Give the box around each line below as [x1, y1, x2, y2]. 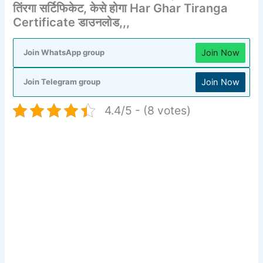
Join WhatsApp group [23, 48, 105, 58]
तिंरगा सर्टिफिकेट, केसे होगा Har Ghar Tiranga [13, 1, 228, 16]
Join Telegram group [23, 77, 101, 87]
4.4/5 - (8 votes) [104, 103, 191, 117]
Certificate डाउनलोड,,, [13, 15, 130, 30]
